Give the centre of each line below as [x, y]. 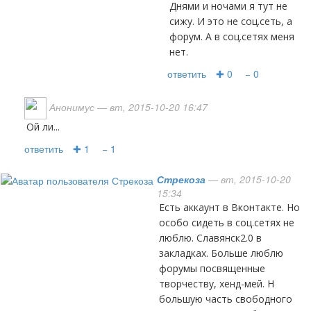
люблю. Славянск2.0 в [210, 238]
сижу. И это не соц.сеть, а [231, 21]
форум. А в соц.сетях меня [232, 36]
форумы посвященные [212, 268]
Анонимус [72, 107]
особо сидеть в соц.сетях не [227, 222]
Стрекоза [181, 179]
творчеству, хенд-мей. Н [217, 284]
